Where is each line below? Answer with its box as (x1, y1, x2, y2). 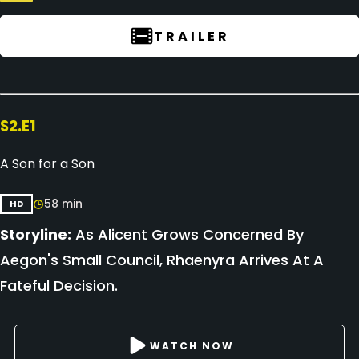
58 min (44, 196, 83, 212)
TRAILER (153, 26, 230, 46)
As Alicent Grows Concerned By (71, 224, 304, 244)
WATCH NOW (149, 338, 234, 353)
